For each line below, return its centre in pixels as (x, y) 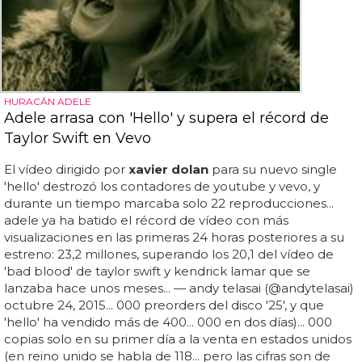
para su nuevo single (273, 170)
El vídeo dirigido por (66, 170)
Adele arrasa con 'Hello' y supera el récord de (166, 118)
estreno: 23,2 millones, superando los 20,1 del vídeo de (169, 255)
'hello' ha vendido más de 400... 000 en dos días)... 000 (168, 322)
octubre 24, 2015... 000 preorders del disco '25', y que (164, 305)
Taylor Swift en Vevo (78, 139)
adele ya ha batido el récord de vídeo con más (146, 221)
